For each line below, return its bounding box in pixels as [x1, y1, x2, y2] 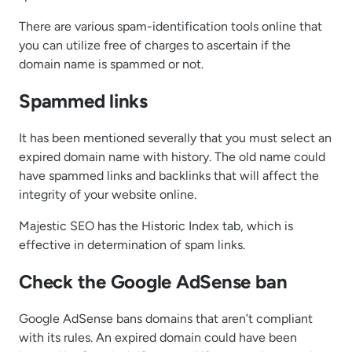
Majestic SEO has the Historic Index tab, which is [19, 218, 293, 234]
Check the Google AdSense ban [19, 270, 288, 294]
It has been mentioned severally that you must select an [19, 130, 332, 146]
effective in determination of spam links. [19, 237, 245, 253]
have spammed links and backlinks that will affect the [19, 168, 319, 184]
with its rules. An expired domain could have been [19, 329, 297, 345]
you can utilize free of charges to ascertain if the [19, 38, 291, 53]
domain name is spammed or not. [19, 57, 203, 72]
